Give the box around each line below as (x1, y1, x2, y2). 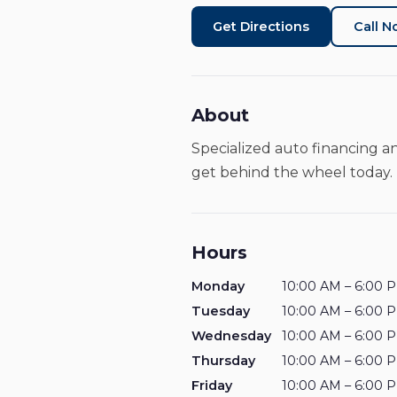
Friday (191, 378, 232, 393)
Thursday (191, 353, 255, 369)
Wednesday (191, 328, 271, 344)
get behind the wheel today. (191, 164, 393, 181)
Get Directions (213, 19, 309, 35)
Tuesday (191, 303, 250, 319)
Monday (191, 278, 245, 294)
